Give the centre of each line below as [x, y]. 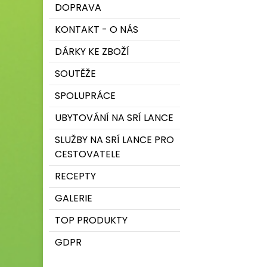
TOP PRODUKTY [91, 220]
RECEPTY [75, 176]
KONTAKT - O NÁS [97, 30]
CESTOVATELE [88, 154]
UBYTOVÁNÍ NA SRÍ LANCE [114, 118]
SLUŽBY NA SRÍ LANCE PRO [114, 140]
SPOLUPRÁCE [85, 96]
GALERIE [74, 198]
